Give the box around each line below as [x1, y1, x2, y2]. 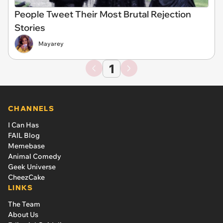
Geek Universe [8, 162, 56, 171]
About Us [8, 210, 38, 219]
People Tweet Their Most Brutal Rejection [14, 8, 191, 20]
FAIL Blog [8, 130, 40, 140]
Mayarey [38, 39, 64, 47]
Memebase [8, 141, 45, 150]
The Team [8, 199, 40, 209]
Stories [14, 21, 45, 33]
